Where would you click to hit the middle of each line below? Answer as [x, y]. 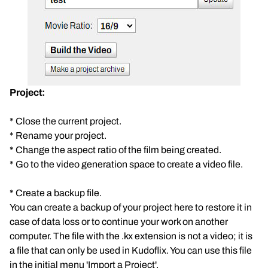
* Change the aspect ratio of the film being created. [115, 150]
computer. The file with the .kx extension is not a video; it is [131, 236]
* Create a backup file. [56, 193]
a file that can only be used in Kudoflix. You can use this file [131, 250]
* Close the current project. [66, 121]
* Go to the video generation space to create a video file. [126, 164]
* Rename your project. [58, 135]
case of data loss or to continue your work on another [119, 222]
